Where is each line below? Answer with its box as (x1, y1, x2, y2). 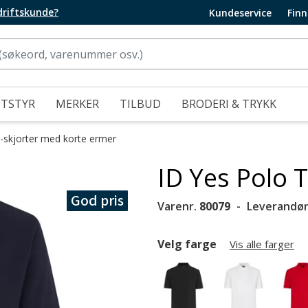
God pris (70, 190, 124, 212)
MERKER (56, 96, 99, 111)
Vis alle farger (230, 237, 294, 251)
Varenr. (157, 199, 199, 214)
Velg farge (157, 236, 219, 252)
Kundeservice (209, 5, 272, 19)
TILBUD (120, 96, 161, 111)
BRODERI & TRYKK (181, 96, 276, 111)
